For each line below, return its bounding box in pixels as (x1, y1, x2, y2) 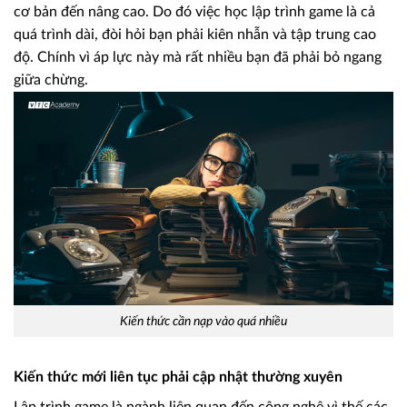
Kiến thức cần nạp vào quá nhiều (120, 314, 287, 329)
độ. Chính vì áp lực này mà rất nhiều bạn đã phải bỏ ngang (14, 50, 382, 65)
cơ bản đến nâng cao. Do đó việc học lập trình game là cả (14, 5, 375, 20)
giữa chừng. (14, 73, 88, 88)
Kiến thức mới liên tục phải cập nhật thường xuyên (14, 369, 342, 384)
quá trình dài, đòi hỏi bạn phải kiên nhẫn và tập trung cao (14, 27, 376, 43)
